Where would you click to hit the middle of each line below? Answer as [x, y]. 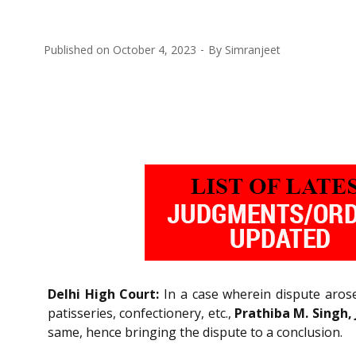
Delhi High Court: [104, 294]
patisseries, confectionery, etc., [141, 313]
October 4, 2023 [155, 49]
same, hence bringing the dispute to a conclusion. [195, 332]
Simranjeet [253, 49]
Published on [78, 49]
